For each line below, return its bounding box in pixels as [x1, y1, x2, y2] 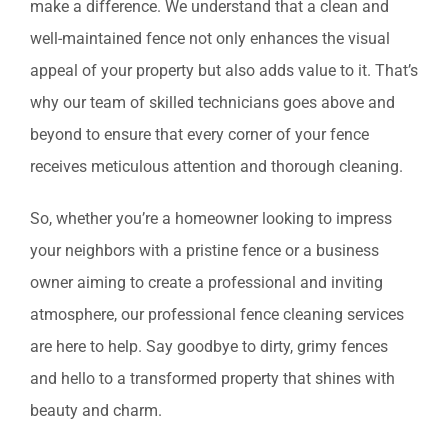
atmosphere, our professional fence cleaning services [30, 305, 404, 325]
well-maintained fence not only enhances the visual [30, 29, 390, 49]
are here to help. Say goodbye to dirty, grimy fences [30, 337, 388, 357]
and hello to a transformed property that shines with [30, 369, 395, 389]
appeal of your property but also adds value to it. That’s [30, 61, 418, 81]
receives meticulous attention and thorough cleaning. [30, 157, 403, 177]
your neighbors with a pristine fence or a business [30, 241, 379, 261]
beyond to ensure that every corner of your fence [30, 125, 369, 145]
